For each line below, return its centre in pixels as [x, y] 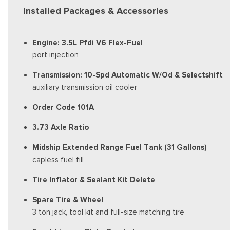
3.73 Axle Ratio [61, 127]
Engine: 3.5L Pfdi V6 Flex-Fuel [88, 43]
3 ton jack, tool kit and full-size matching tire [108, 212]
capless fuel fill [58, 160]
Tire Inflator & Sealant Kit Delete [94, 180]
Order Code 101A [63, 107]
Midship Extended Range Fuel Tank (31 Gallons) [120, 147]
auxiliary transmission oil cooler [85, 87]
